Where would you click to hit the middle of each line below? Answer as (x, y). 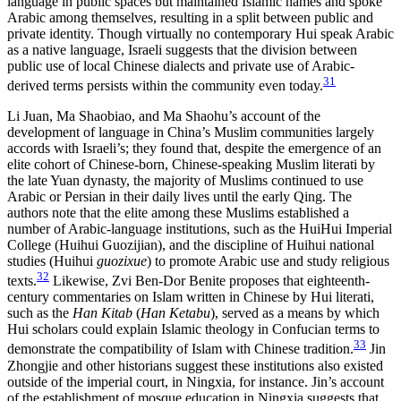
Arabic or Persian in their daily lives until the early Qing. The (179, 196)
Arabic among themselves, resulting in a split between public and (190, 17)
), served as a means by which (295, 313)
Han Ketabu (175, 313)
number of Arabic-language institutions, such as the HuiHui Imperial (200, 228)
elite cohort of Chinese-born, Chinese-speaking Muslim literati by (191, 164)
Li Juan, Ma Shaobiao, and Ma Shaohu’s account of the (164, 115)
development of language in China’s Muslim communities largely (191, 132)
